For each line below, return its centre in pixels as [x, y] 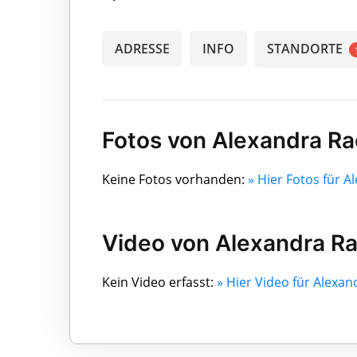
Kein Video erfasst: [159, 282]
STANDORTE [306, 48]
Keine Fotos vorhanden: [175, 179]
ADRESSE [142, 48]
